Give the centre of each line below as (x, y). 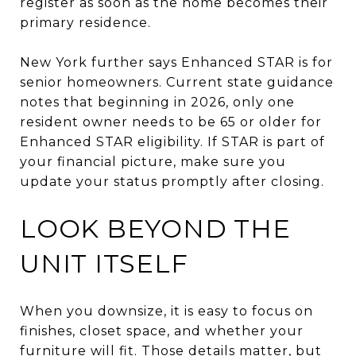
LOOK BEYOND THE (155, 228)
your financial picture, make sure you (153, 161)
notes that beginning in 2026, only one (157, 102)
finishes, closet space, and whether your (162, 331)
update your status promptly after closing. (172, 181)
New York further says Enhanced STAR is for (176, 62)
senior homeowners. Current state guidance (177, 82)
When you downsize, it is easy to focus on (166, 311)
